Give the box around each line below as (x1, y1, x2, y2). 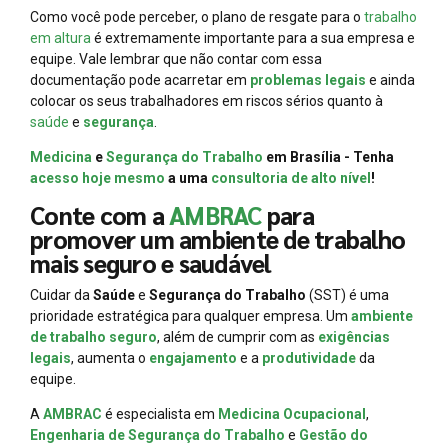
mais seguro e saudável (30, 246, 271, 279)
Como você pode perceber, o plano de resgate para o (30, 8, 361, 25)
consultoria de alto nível (211, 169, 371, 186)
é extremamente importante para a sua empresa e (91, 29, 415, 46)
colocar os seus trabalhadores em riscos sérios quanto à (30, 92, 383, 109)
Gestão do (299, 426, 368, 443)
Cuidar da (30, 286, 93, 303)
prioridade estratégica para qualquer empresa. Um (30, 307, 351, 324)
